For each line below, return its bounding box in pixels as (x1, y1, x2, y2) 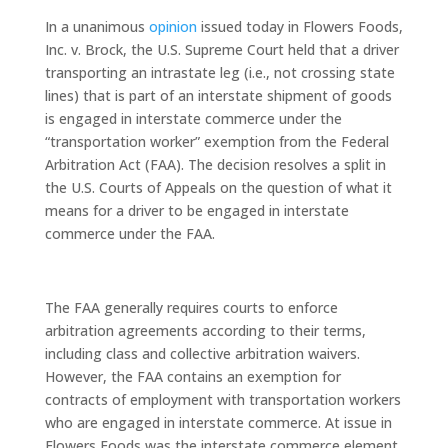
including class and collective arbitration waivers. (44, 344, 360, 363)
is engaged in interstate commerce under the (44, 109, 342, 128)
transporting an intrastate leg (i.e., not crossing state (44, 63, 395, 82)
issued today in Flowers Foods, (196, 17, 403, 36)
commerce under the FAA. (44, 224, 215, 243)
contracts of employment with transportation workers (44, 390, 401, 409)
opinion (148, 17, 197, 36)
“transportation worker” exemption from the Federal (44, 132, 389, 151)
